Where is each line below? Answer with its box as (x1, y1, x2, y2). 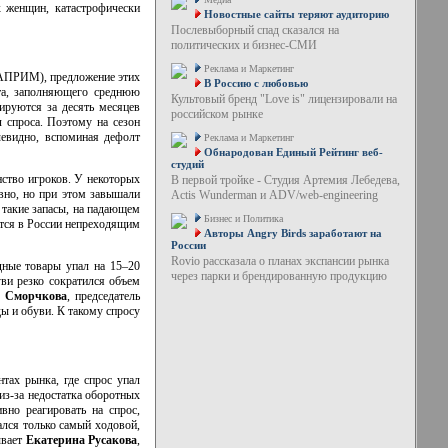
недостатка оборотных (24, 387, 141, 402)
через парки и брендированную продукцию (170, 269, 387, 283)
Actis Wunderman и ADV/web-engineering (170, 188, 378, 202)
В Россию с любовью (203, 77, 308, 89)
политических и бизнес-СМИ (170, 38, 317, 52)
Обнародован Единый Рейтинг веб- (203, 146, 383, 158)
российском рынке (170, 107, 263, 121)
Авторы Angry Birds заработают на (203, 227, 382, 239)
